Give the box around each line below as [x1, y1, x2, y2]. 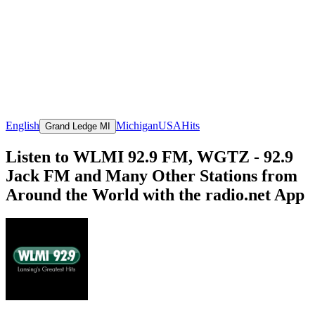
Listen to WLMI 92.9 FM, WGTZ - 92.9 [6, 147, 293, 166]
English [6, 119, 39, 131]
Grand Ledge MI [45, 120, 110, 131]
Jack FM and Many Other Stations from [6, 166, 297, 185]
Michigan [116, 119, 158, 131]
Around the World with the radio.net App [6, 185, 304, 204]
